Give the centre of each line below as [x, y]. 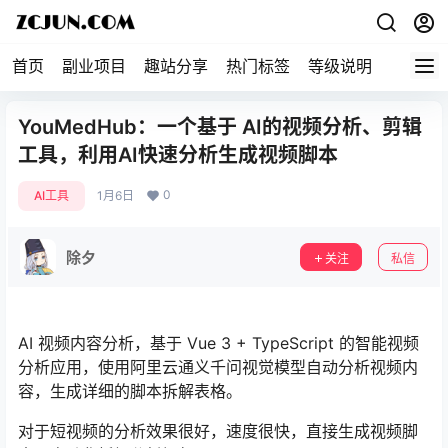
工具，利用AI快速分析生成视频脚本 [178, 155]
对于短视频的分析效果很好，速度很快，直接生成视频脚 [218, 431]
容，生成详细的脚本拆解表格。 [130, 391]
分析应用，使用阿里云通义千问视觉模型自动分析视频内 [218, 367]
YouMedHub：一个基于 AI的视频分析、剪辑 [220, 127]
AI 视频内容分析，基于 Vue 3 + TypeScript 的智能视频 [218, 343]
